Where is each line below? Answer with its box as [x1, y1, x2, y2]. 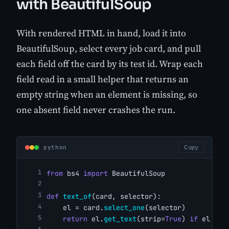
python [43, 144, 67, 151]
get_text [104, 214, 136, 224]
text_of [63, 191, 91, 201]
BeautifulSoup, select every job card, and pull [16, 42, 201, 55]
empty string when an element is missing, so [16, 88, 197, 101]
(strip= [136, 214, 165, 224]
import [83, 169, 108, 178]
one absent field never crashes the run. [16, 103, 175, 117]
